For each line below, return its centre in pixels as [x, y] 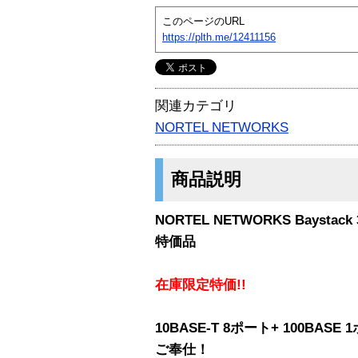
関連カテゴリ [196, 105]
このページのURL [203, 21]
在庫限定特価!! [201, 284]
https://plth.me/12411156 [219, 37]
